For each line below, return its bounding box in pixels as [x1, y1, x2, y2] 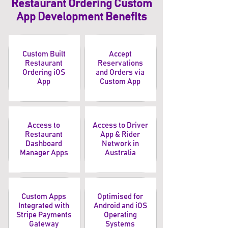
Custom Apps [21, 193, 66, 201]
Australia [104, 149, 136, 157]
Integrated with [18, 202, 69, 210]
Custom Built [22, 50, 66, 58]
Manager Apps [19, 149, 68, 157]
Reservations [97, 60, 143, 67]
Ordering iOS [22, 69, 65, 76]
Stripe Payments [16, 211, 72, 219]
